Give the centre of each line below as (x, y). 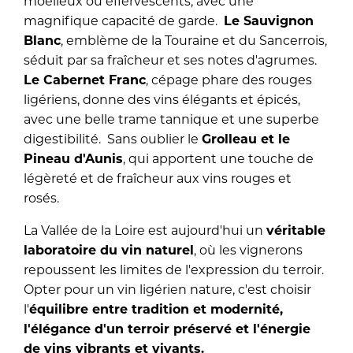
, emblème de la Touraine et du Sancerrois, (194, 40)
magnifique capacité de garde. (124, 20)
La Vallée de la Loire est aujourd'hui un (145, 230)
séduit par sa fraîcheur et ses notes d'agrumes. (172, 60)
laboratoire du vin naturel (109, 250)
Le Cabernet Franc (85, 80)
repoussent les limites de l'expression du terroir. (175, 269)
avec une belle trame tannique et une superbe (171, 119)
